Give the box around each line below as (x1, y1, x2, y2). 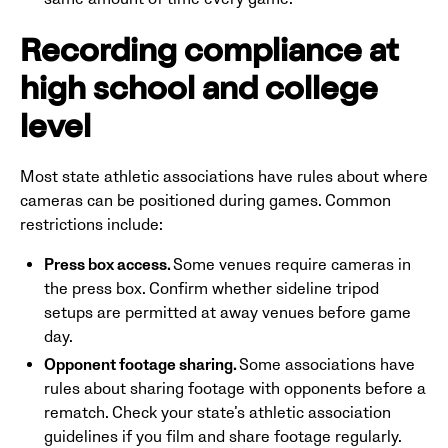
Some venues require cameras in (173, 254, 411, 275)
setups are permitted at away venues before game (44, 302, 411, 323)
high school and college (20, 75, 378, 108)
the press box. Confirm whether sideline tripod (44, 278, 379, 299)
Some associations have (239, 354, 415, 375)
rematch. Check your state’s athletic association (44, 402, 391, 423)
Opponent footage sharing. (44, 354, 239, 375)
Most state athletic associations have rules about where (20, 166, 428, 187)
